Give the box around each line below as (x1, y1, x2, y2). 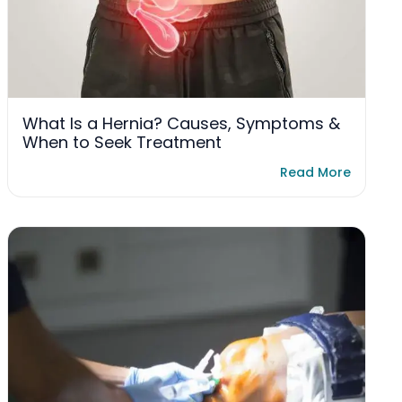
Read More (280, 163, 351, 181)
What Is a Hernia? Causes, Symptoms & (22, 112, 340, 135)
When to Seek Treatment (22, 131, 222, 154)
